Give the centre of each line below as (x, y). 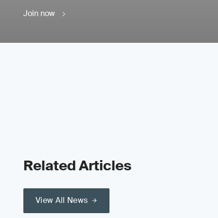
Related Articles (77, 165)
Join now (39, 13)
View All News (62, 200)
